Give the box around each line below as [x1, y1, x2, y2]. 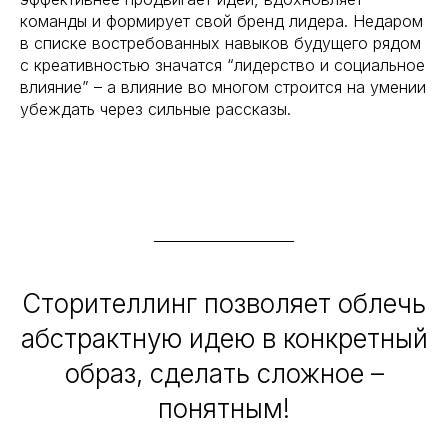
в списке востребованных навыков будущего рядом [20, 33, 421, 54]
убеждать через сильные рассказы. [20, 99, 291, 120]
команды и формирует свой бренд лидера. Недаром [20, 11, 423, 32]
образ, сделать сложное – [64, 358, 384, 390]
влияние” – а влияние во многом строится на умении [20, 77, 426, 98]
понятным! [158, 393, 290, 425]
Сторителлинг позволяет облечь [22, 288, 426, 320]
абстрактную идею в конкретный [20, 323, 428, 355]
